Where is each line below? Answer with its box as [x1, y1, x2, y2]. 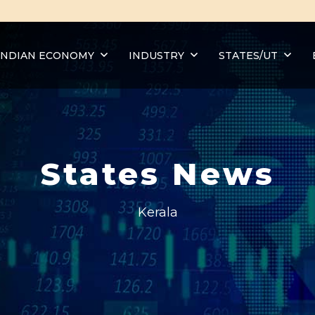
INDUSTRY [128, 49, 187, 62]
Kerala [137, 204, 178, 220]
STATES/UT [218, 49, 278, 62]
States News [40, 154, 275, 193]
